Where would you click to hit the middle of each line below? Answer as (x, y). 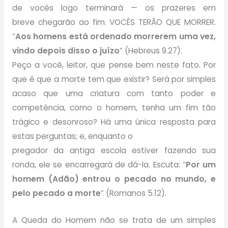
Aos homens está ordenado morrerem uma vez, (116, 36)
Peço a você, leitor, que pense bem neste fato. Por (114, 65)
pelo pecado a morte (56, 193)
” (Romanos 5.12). (133, 193)
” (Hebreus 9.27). (151, 50)
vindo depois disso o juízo (66, 50)
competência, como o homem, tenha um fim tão (114, 107)
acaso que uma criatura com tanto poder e (114, 93)
